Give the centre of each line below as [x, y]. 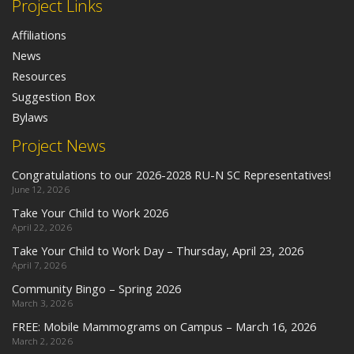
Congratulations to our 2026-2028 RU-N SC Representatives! [171, 174]
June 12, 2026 [41, 189]
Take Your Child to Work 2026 [90, 212]
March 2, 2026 [42, 341]
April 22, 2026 [42, 227]
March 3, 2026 [42, 303]
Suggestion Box [54, 97]
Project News [59, 145]
